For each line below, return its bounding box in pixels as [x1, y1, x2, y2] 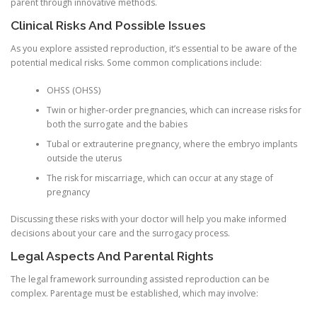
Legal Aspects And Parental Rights [11, 249, 214, 264]
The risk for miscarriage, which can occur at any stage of [46, 171, 273, 184]
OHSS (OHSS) [46, 83, 100, 96]
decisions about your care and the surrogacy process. [11, 227, 230, 240]
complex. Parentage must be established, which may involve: [11, 287, 258, 300]
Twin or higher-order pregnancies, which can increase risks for [46, 103, 301, 116]
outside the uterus [46, 151, 122, 164]
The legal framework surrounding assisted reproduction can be [11, 273, 270, 286]
